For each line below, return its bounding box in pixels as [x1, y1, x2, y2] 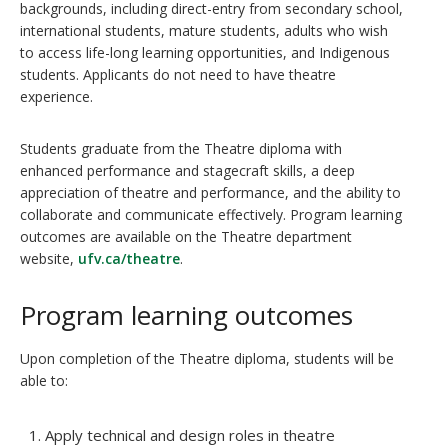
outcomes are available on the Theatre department [20, 227, 352, 246]
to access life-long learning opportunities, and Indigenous [20, 43, 390, 62]
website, [20, 249, 78, 268]
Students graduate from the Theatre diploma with [20, 139, 342, 158]
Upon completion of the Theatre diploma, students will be [20, 349, 394, 368]
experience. [20, 87, 93, 106]
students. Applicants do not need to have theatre [20, 65, 336, 84]
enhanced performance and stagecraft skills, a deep [20, 161, 355, 180]
